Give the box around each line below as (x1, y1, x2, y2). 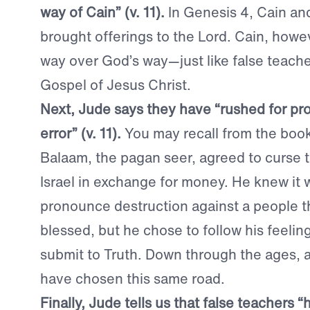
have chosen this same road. (39, 268, 225, 289)
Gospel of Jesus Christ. (39, 74, 191, 95)
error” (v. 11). (39, 122, 121, 143)
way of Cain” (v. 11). (39, 1, 165, 22)
